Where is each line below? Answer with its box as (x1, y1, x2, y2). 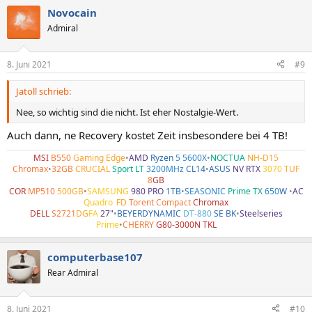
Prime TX (225, 185, 263, 197)
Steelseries (239, 208, 283, 219)
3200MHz (146, 163, 184, 175)
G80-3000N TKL (155, 219, 217, 231)
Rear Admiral (47, 267, 98, 279)
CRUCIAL (75, 163, 110, 175)
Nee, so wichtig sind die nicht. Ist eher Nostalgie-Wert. (16, 105, 238, 118)
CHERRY (122, 219, 154, 231)
